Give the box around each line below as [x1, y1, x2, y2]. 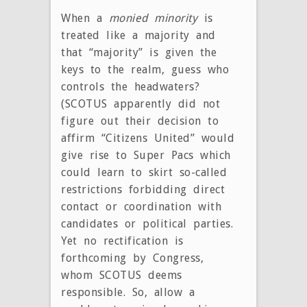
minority [154, 11, 197, 25]
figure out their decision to [61, 114, 219, 127]
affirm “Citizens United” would [61, 131, 234, 145]
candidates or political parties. [61, 217, 233, 230]
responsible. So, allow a [61, 285, 195, 299]
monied [108, 11, 148, 25]
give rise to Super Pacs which [61, 148, 231, 162]
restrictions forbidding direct [61, 182, 225, 196]
